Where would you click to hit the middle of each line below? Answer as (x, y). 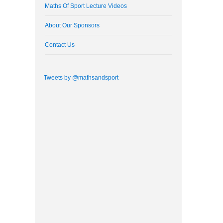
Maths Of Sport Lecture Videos (86, 6)
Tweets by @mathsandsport (81, 78)
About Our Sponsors (72, 25)
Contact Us (60, 45)
